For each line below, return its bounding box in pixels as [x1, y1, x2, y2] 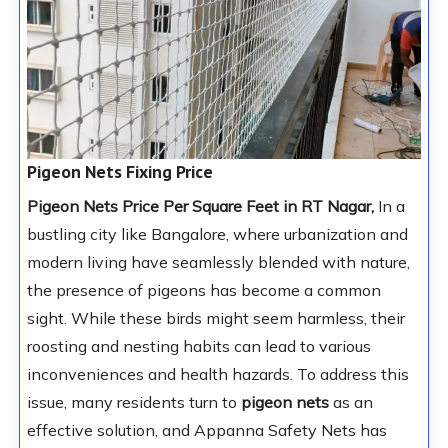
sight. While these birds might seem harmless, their [26, 308, 405, 329]
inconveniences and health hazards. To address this [26, 364, 409, 385]
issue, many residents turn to [26, 392, 241, 413]
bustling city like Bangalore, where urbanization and [26, 224, 408, 245]
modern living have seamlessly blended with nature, [26, 252, 410, 273]
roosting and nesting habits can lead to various [26, 336, 371, 357]
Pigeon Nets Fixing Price [26, 160, 213, 184]
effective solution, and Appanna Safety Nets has [26, 420, 387, 441]
